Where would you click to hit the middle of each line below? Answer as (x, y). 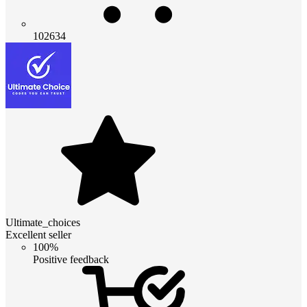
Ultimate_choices (43, 223)
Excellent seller (38, 235)
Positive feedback (71, 260)
